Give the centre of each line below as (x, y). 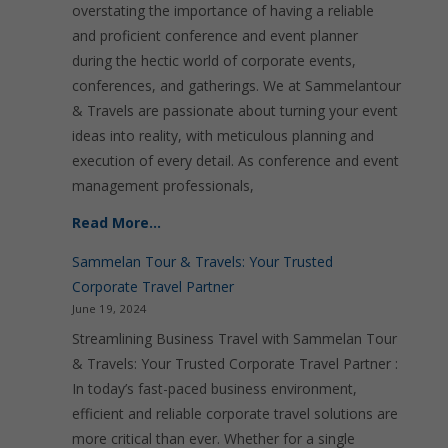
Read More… (116, 222)
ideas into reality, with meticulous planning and (223, 135)
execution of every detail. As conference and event (235, 160)
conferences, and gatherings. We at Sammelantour (236, 85)
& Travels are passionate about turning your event (235, 110)
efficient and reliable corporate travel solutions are (235, 413)
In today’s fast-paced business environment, (214, 388)
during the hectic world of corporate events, (214, 60)
